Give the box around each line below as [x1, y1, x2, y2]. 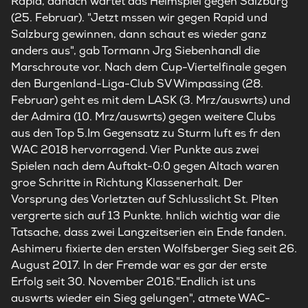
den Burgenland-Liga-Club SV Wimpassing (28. [11, 76, 263, 91]
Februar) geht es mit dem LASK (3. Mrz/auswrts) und [11, 93, 290, 107]
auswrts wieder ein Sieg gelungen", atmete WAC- [11, 291, 270, 305]
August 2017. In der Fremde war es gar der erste [11, 258, 267, 272]
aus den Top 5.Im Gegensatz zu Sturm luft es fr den [11, 126, 280, 140]
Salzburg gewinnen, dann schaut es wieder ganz [11, 27, 267, 41]
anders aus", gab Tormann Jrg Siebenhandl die [11, 43, 260, 58]
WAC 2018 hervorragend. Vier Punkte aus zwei [11, 142, 259, 157]
